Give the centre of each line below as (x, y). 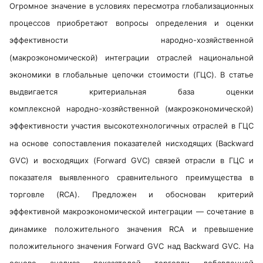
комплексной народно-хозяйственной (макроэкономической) (131, 109)
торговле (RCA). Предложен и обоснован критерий (131, 195)
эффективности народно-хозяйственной (131, 40)
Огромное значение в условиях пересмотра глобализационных (131, 6)
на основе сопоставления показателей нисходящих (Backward (131, 143)
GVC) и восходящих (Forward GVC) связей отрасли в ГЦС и (131, 160)
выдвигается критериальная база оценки (131, 92)
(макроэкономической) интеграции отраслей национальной (131, 57)
